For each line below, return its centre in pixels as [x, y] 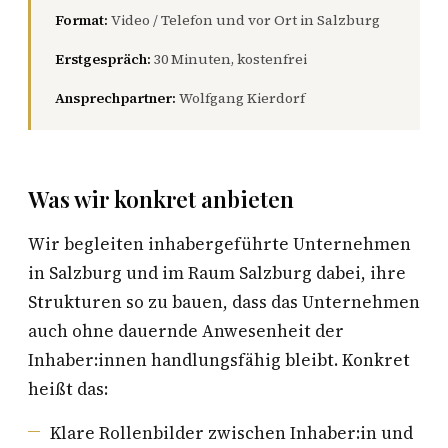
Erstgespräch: [103, 59]
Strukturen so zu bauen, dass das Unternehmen [224, 302]
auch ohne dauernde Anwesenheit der [186, 331]
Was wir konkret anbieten [161, 199]
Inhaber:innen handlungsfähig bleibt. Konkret [219, 360]
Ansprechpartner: [115, 98]
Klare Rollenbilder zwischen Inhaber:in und [231, 433]
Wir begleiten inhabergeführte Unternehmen [219, 244]
